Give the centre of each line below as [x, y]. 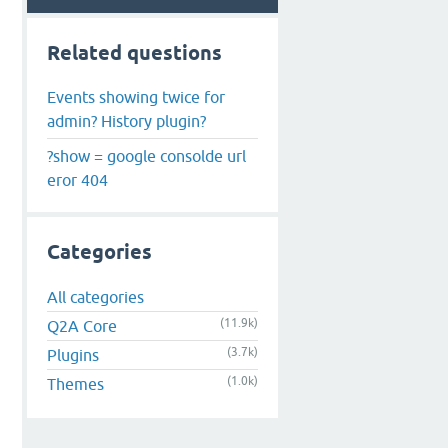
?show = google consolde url [146, 155]
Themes [75, 384]
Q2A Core [82, 326]
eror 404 [77, 179]
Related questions [134, 53]
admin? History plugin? [126, 120]
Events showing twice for [136, 96]
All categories [95, 297]
